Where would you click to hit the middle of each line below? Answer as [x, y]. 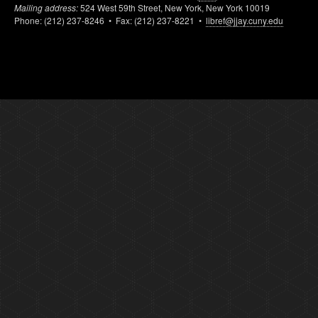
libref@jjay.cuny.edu [245, 20]
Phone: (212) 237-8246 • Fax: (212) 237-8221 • [110, 20]
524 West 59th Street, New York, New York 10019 [174, 7]
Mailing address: [46, 7]
